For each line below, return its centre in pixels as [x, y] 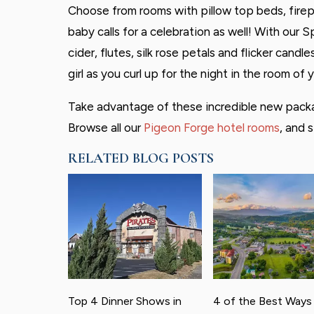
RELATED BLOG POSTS [141, 159]
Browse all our [106, 128]
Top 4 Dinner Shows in [125, 301]
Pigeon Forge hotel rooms [212, 128]
